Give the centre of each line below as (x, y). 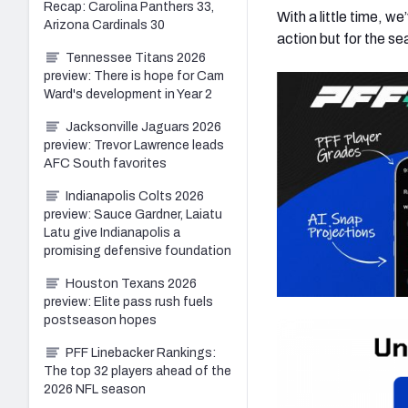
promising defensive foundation (138, 250)
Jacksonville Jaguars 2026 (143, 127)
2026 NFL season (95, 389)
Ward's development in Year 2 (128, 94)
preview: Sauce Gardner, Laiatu (133, 214)
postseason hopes (100, 320)
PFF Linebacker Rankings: (141, 352)
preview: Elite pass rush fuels (128, 301)
